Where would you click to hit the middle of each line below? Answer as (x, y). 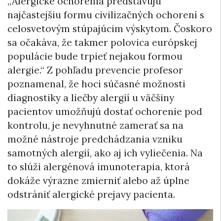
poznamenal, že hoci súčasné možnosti (96, 84)
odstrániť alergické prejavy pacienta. (91, 195)
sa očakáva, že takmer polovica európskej (102, 43)
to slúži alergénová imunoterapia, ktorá (99, 167)
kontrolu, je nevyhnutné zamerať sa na (95, 126)
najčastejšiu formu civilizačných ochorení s (106, 15)
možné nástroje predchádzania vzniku (95, 139)
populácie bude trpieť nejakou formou (95, 56)
